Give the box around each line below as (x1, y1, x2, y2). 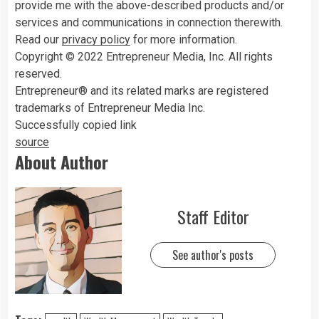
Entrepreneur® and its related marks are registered (15, 83, 268, 98)
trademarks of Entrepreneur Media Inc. (15, 100, 205, 115)
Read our (15, 32, 62, 46)
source (15, 135, 49, 149)
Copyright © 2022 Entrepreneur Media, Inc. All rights (15, 49, 273, 63)
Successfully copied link (15, 117, 137, 132)
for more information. (130, 32, 237, 46)
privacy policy (62, 32, 130, 46)
